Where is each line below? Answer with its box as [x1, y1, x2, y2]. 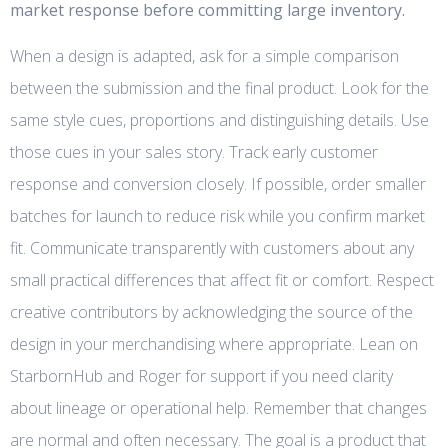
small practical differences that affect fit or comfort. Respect [10, 269, 434, 292]
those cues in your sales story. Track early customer [10, 141, 378, 164]
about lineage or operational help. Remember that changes [10, 397, 427, 420]
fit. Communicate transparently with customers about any [10, 237, 414, 260]
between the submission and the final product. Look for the [10, 77, 429, 100]
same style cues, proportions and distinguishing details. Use [10, 109, 429, 132]
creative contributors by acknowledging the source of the [10, 301, 413, 324]
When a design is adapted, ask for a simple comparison [10, 45, 399, 68]
